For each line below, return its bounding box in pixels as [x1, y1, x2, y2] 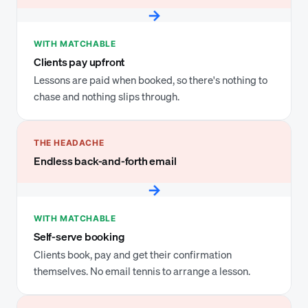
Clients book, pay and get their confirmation [34, 247, 232, 261]
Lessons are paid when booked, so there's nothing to [34, 73, 267, 87]
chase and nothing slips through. [34, 89, 179, 103]
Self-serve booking [34, 229, 125, 244]
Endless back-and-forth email [34, 153, 177, 168]
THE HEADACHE [34, 137, 104, 148]
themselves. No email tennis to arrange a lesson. [34, 264, 250, 278]
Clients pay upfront [34, 54, 125, 69]
